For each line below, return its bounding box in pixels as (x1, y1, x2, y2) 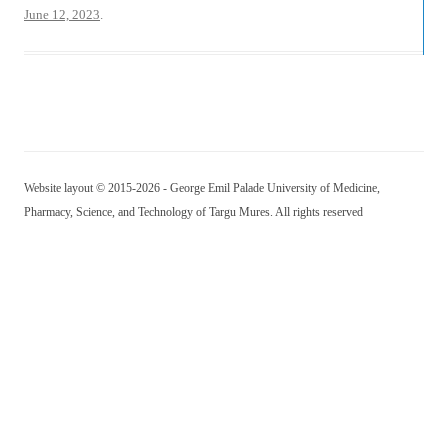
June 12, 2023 (24, 7, 100, 22)
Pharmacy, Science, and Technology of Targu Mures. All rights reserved (24, 205, 363, 219)
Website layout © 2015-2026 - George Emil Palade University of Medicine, (24, 181, 380, 195)
